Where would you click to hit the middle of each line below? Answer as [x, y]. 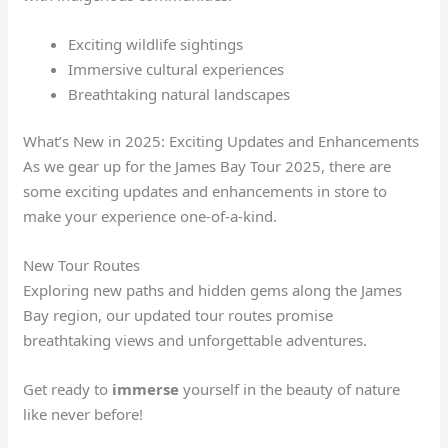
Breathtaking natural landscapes [179, 93]
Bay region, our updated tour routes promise [178, 315]
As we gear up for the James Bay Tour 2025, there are [207, 166]
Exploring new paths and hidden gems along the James [213, 290]
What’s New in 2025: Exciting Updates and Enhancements [221, 141]
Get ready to [68, 389]
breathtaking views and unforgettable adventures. [195, 340]
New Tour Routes [82, 265]
